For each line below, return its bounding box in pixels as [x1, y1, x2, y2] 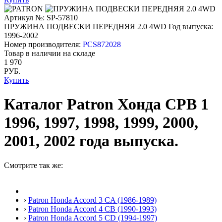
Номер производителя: [4, 40, 83, 49]
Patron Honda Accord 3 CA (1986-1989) [28, 195, 157, 204]
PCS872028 [83, 40, 121, 49]
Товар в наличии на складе [4, 49, 95, 57]
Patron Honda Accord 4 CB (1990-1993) [28, 204, 157, 213]
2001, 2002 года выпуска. [4, 132, 178, 150]
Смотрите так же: [4, 161, 63, 169]
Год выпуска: [168, 22, 213, 31]
